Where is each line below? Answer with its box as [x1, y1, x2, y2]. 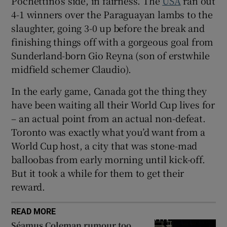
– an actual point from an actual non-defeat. [11, 111, 206, 125]
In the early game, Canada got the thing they [11, 84, 207, 97]
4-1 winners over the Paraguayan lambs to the [11, 7, 213, 21]
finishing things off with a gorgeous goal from [11, 34, 214, 48]
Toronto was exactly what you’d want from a [11, 125, 206, 138]
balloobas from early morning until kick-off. [11, 152, 205, 166]
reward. [11, 179, 46, 193]
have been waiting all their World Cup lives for [11, 97, 215, 111]
